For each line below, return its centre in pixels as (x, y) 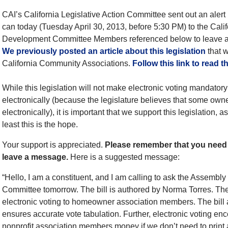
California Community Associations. (67, 64)
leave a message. (35, 157)
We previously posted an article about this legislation (104, 51)
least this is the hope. (40, 125)
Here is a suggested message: (124, 157)
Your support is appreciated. (52, 145)
